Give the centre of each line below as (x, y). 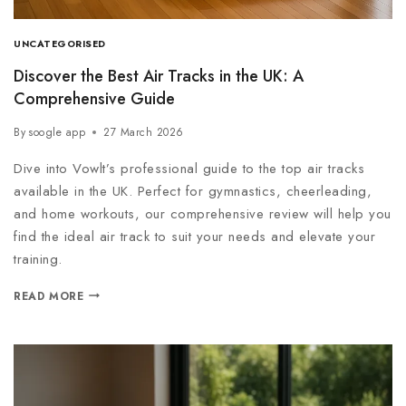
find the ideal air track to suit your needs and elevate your (194, 236)
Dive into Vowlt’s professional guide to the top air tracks (189, 168)
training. (38, 259)
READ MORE (49, 296)
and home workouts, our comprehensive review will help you (203, 213)
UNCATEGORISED (60, 44)
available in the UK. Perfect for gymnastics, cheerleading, (193, 191)
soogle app (57, 132)
